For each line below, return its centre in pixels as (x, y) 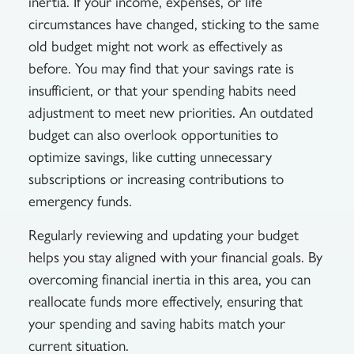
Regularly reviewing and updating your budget (163, 235)
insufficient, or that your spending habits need (162, 91)
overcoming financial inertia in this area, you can (169, 279)
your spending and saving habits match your (156, 323)
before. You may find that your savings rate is (161, 69)
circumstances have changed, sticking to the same (173, 24)
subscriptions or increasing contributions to (156, 179)
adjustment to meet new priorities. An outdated (171, 113)
